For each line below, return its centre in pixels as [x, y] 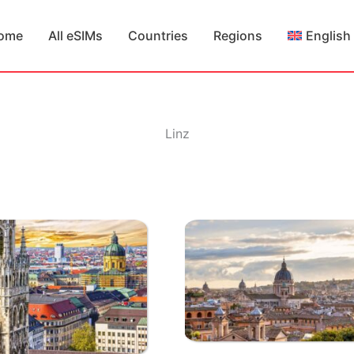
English [329, 36]
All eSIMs [76, 36]
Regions [238, 36]
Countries [158, 36]
